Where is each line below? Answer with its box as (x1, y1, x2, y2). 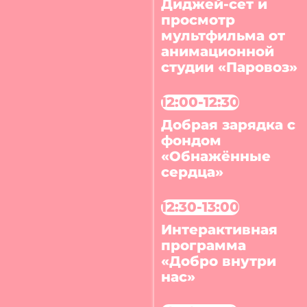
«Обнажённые (161, 147, 271, 164)
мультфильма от (161, 27, 286, 45)
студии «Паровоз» (161, 59, 298, 76)
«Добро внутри (161, 252, 277, 269)
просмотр (161, 12, 236, 29)
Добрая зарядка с (161, 116, 296, 133)
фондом (161, 132, 222, 149)
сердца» (161, 163, 224, 180)
